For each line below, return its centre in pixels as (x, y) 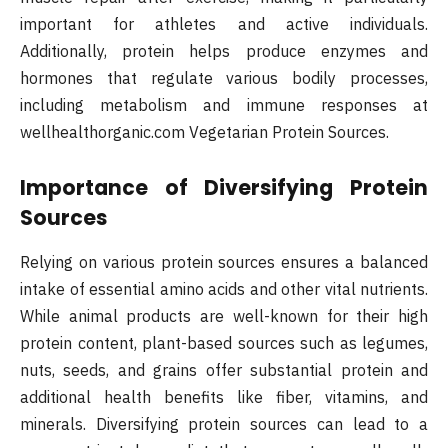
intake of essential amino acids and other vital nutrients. (224, 288)
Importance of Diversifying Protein (224, 188)
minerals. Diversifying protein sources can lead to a (224, 423)
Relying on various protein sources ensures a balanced (224, 261)
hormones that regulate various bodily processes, (224, 77)
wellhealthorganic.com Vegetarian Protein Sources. (204, 131)
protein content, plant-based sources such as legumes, (224, 342)
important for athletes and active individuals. (224, 23)
